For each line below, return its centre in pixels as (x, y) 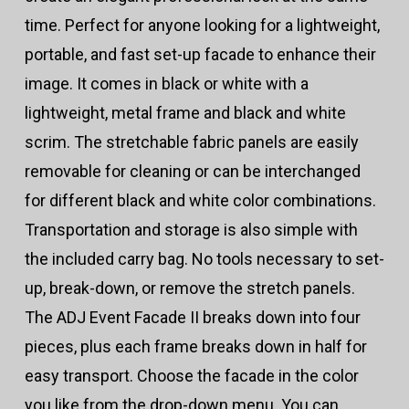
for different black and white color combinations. (200, 201)
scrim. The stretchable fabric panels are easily (191, 142)
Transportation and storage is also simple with (191, 230)
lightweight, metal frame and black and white (185, 113)
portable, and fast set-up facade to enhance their (200, 55)
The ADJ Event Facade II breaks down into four (192, 318)
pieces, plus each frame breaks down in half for (195, 347)
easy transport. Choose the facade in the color (191, 376)
